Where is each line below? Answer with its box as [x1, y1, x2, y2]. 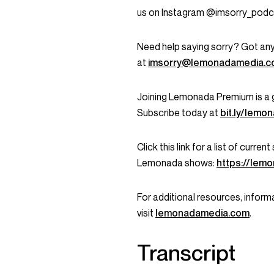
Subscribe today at [137, 106, 220, 119]
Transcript [137, 239, 235, 265]
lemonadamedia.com [155, 207, 250, 219]
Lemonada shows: [137, 157, 217, 169]
